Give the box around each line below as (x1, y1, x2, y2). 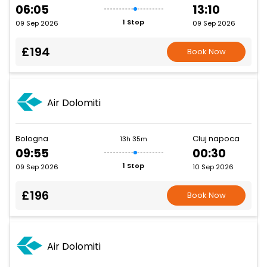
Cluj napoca (193, 133, 240, 145)
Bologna (15, 133, 48, 145)
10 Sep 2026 (193, 162, 234, 172)
